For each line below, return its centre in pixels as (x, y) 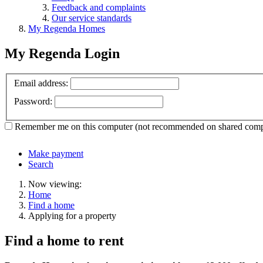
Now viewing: (55, 184)
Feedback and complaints (99, 7)
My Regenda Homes (67, 28)
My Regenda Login (62, 53)
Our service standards (92, 18)
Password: (33, 102)
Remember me (42, 127)
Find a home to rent (64, 241)
